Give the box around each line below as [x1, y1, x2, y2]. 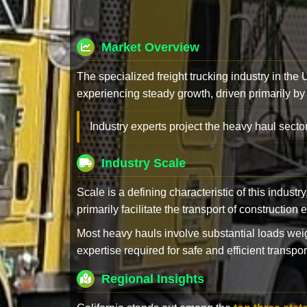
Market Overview [101, 40, 199, 54]
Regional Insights [101, 271, 204, 286]
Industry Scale [101, 156, 186, 170]
